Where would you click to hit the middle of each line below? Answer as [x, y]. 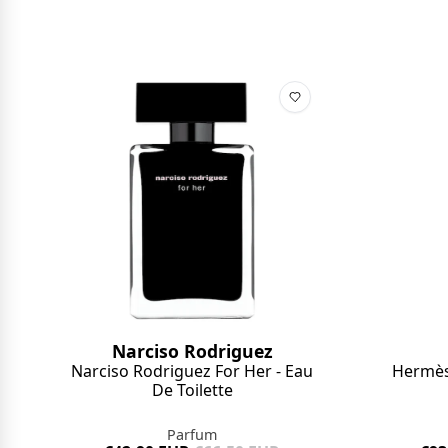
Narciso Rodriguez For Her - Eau [192, 371]
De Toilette [192, 390]
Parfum [192, 435]
